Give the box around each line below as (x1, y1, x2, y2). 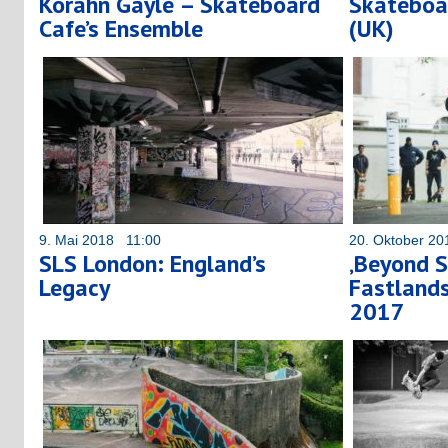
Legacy (39, 271, 110, 303)
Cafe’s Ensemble (39, 12, 203, 44)
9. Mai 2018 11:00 (39, 231, 161, 248)
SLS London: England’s (39, 247, 266, 279)
